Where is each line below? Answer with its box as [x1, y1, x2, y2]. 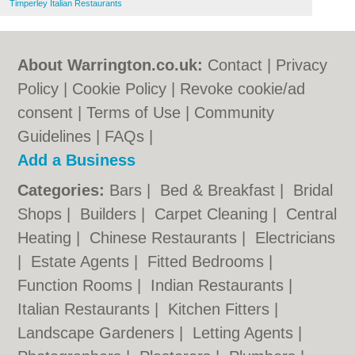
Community [194, 104, 275, 121]
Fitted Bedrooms [147, 253, 269, 270]
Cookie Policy [72, 80, 167, 97]
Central [286, 205, 338, 223]
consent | [17, 104, 87, 121]
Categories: [17, 181, 105, 199]
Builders [80, 205, 142, 223]
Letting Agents [193, 324, 299, 342]
